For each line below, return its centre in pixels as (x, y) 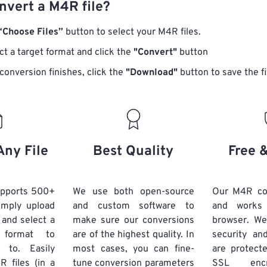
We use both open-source (133, 192)
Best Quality (133, 152)
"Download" (152, 73)
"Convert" (155, 52)
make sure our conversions (133, 221)
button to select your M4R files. (132, 32)
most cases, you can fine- (133, 249)
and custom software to (133, 206)
